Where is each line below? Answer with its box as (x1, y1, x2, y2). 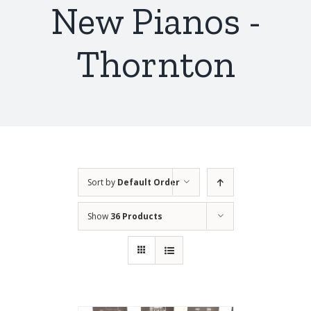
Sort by (87, 176, 117, 188)
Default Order (117, 176, 180, 188)
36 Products (110, 210, 162, 222)
